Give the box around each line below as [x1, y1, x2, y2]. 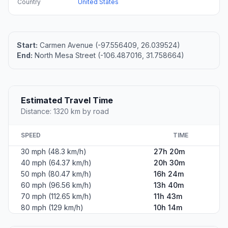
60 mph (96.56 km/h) [21, 181, 92, 190]
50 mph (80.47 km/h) [21, 169, 92, 179]
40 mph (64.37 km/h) [21, 158, 92, 167]
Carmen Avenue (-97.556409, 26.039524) [38, 41, 180, 50]
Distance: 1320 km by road [21, 107, 109, 116]
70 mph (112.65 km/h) [21, 192, 92, 201]
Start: [17, 41, 38, 50]
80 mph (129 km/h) [21, 203, 83, 212]
